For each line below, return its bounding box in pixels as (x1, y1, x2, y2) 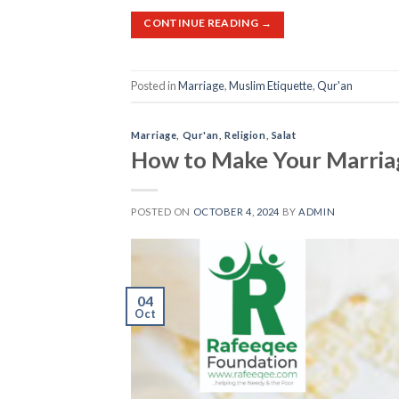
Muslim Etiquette (229, 78, 313, 94)
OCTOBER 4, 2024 (192, 205, 281, 217)
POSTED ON (131, 205, 193, 217)
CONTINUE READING (143, 15, 261, 29)
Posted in (131, 78, 178, 94)
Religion (224, 129, 266, 142)
